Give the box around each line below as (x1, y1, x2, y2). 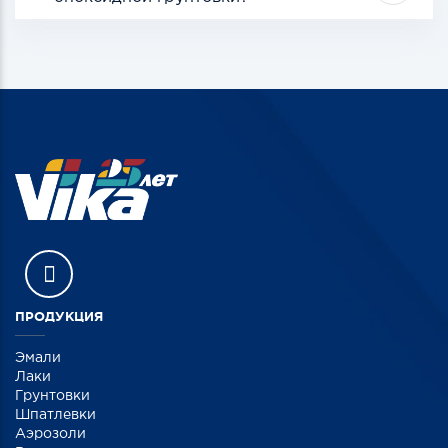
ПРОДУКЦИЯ (15, 309, 103, 325)
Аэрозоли (15, 428, 86, 441)
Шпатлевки (15, 409, 96, 422)
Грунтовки (15, 390, 90, 403)
